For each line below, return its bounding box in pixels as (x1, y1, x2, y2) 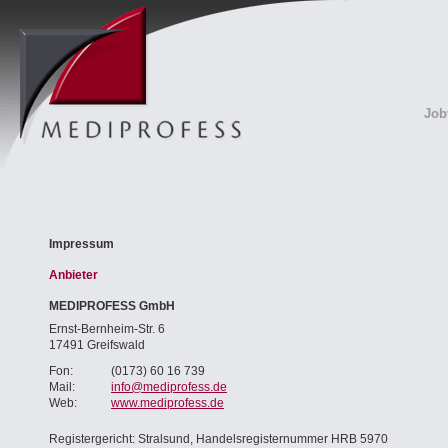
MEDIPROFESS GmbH (49, 299, 175, 313)
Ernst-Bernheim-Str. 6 (49, 322, 165, 336)
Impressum (49, 237, 114, 251)
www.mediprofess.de (111, 396, 224, 410)
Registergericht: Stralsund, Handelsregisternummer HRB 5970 (49, 432, 388, 446)
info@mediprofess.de (111, 380, 227, 394)
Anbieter (49, 268, 98, 282)
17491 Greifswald (49, 338, 145, 352)
